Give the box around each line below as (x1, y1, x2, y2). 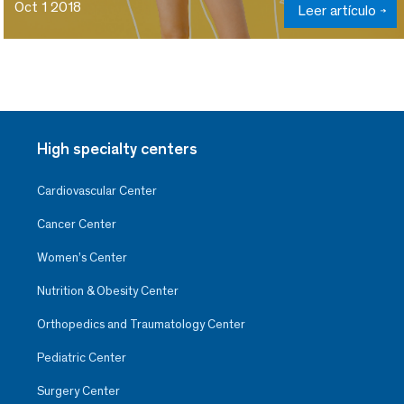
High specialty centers (37, 139, 197, 160)
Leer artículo (298, 2, 376, 20)
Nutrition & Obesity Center (37, 283, 179, 299)
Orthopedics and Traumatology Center (37, 317, 245, 333)
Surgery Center (37, 383, 120, 399)
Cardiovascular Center (37, 183, 157, 199)
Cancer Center (37, 216, 116, 233)
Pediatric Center (37, 350, 126, 366)
